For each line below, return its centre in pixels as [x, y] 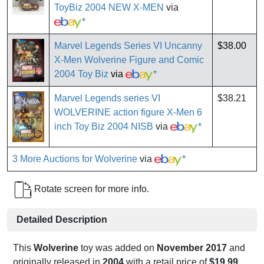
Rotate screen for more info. [90, 189]
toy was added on [118, 248]
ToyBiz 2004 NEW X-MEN [109, 8]
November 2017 [192, 248]
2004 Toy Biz [81, 74]
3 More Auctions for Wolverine [75, 159]
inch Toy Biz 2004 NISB [104, 127]
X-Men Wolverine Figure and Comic [129, 60]
